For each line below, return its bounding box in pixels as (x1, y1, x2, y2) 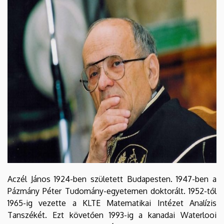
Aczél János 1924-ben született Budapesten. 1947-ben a (7, 173, 216, 184)
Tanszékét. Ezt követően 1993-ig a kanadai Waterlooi (7, 209, 216, 220)
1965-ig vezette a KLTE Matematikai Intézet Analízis (7, 197, 216, 208)
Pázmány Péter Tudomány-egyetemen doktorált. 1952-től (7, 185, 216, 196)
